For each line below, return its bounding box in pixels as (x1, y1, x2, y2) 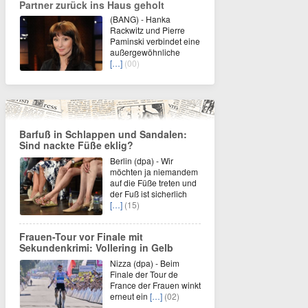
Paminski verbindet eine (110, 35, 200, 47)
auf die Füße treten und (110, 177, 197, 189)
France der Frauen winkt (110, 279, 201, 291)
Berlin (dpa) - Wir (110, 155, 173, 167)
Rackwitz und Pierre (110, 24, 185, 36)
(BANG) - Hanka (110, 13, 170, 25)
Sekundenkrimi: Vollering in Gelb (19, 241, 173, 255)
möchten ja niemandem (110, 166, 198, 178)
